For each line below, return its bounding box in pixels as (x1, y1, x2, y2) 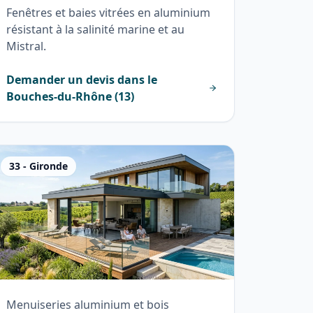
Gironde (29, 159, 68, 173)
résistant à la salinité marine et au (6, 22, 184, 38)
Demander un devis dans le (6, 72, 157, 88)
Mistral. (6, 38, 46, 54)
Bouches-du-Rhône (6, 89, 112, 105)
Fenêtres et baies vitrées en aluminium (6, 5, 210, 21)
